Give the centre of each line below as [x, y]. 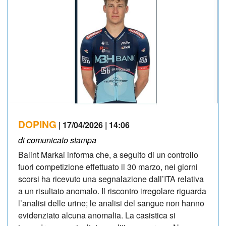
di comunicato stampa [57, 140]
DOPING [37, 124]
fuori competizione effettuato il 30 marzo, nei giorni [108, 166]
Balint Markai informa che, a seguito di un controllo [108, 154]
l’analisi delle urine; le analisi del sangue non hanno [111, 203]
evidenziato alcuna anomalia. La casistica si [97, 215]
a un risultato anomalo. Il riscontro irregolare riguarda [112, 191]
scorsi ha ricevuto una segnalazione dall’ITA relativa [111, 179]
